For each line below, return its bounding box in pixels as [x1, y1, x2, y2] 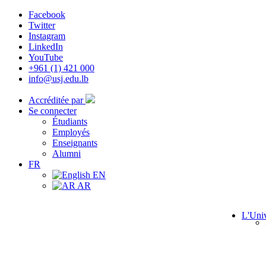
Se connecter [28, 106, 77, 116]
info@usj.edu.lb [28, 74, 88, 84]
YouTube [28, 52, 63, 62]
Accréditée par [28, 95, 85, 105]
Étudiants [52, 116, 87, 126]
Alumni [52, 148, 81, 159]
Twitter [28, 20, 55, 30]
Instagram [28, 31, 65, 41]
